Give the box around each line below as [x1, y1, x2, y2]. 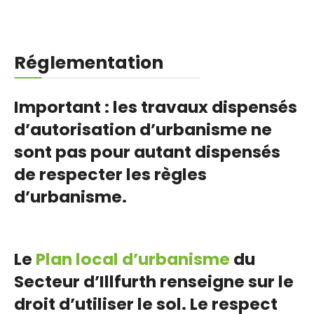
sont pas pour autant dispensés [14, 140, 280, 164]
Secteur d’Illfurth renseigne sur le [14, 270, 294, 294]
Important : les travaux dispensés [14, 95, 297, 119]
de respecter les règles [14, 163, 207, 186]
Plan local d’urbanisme [36, 247, 230, 271]
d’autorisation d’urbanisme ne [14, 118, 272, 142]
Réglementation [14, 50, 163, 76]
